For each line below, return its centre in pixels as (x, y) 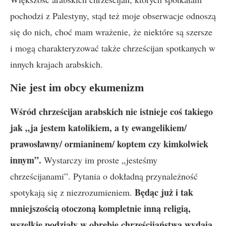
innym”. (26, 160)
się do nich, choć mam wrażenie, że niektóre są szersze (111, 32)
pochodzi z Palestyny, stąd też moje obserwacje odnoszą (113, 16)
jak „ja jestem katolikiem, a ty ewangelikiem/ (98, 128)
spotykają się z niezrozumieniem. (72, 192)
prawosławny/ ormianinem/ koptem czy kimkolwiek (109, 144)
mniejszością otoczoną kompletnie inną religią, (100, 208)
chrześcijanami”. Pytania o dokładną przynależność (104, 176)
